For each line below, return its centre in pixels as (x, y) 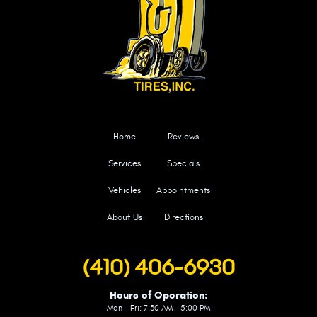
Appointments (183, 191)
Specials (183, 164)
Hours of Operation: (158, 295)
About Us (125, 218)
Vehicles (125, 191)
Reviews (183, 137)
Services (125, 164)
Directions (183, 218)
